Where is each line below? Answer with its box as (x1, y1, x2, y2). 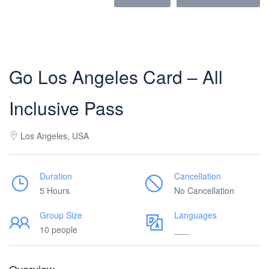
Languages (174, 209, 217, 221)
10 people (40, 223, 77, 235)
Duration (40, 170, 72, 182)
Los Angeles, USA (20, 130, 89, 142)
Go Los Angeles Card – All (9, 64, 223, 89)
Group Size (40, 209, 82, 221)
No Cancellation (174, 184, 234, 196)
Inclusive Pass (9, 95, 124, 121)
